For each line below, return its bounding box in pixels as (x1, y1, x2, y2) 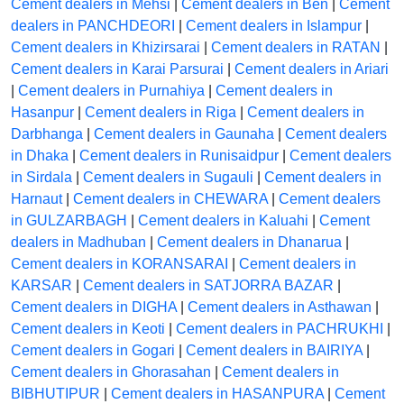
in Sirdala (11, 170, 72, 186)
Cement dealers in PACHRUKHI (176, 321, 383, 337)
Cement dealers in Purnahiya (18, 83, 205, 99)
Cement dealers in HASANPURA (111, 386, 324, 402)
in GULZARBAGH (11, 213, 127, 229)
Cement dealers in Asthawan (188, 299, 372, 316)
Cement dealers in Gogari (11, 343, 175, 359)
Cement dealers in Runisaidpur (79, 148, 279, 164)
